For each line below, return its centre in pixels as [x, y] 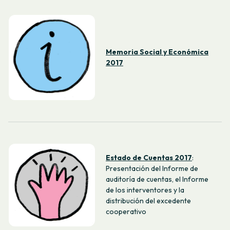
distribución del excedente [148, 201]
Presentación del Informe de [152, 169]
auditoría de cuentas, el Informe [157, 179]
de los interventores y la [145, 190]
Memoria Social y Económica [157, 52]
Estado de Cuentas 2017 [149, 158]
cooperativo [126, 212]
